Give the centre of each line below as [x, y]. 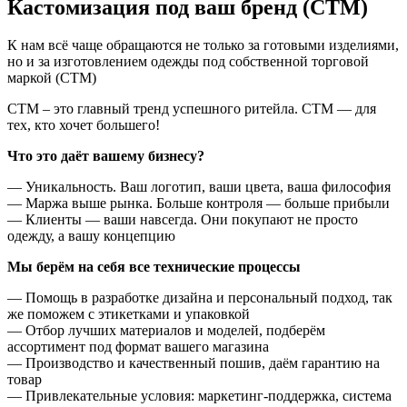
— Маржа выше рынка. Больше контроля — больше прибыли [199, 203]
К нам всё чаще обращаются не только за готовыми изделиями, [203, 45]
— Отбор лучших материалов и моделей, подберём [166, 331]
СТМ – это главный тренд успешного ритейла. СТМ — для [192, 109]
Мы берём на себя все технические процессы [154, 267]
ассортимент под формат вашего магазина [138, 347]
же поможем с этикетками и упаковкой [129, 314]
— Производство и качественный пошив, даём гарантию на [194, 363]
